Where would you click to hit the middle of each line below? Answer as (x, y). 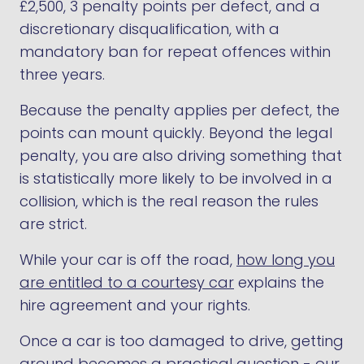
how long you (286, 260)
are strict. (53, 224)
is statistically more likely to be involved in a (176, 178)
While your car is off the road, (128, 260)
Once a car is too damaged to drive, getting (182, 341)
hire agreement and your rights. (135, 305)
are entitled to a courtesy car (127, 282)
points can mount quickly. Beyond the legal (176, 133)
